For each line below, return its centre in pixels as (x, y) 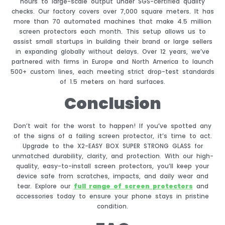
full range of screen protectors (133, 186)
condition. (113, 206)
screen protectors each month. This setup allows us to (113, 31)
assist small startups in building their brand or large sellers (113, 41)
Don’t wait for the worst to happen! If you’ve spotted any (113, 126)
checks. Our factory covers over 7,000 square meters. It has (113, 11)
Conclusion (113, 103)
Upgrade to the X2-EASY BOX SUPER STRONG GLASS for (113, 146)
